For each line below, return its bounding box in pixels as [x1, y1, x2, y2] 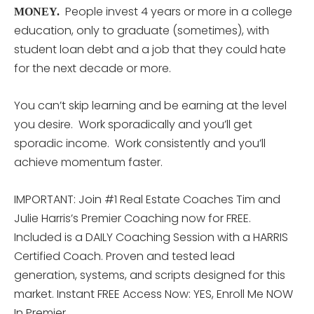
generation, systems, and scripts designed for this [14, 266, 285, 283]
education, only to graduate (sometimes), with [14, 22, 269, 39]
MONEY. [14, 5, 62, 18]
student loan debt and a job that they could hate [14, 41, 286, 57]
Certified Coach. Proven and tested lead [14, 247, 235, 264]
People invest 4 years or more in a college [62, 3, 292, 20]
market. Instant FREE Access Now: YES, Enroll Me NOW [14, 285, 293, 302]
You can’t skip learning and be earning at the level [14, 97, 287, 114]
